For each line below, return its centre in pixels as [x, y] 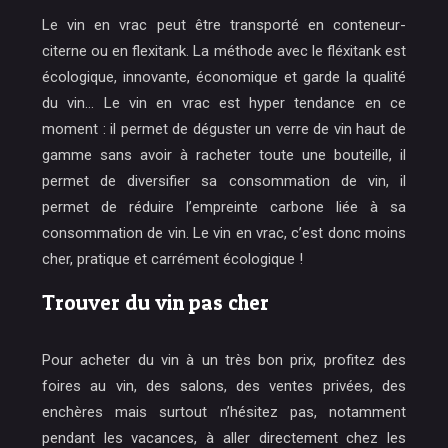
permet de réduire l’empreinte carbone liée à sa [224, 207]
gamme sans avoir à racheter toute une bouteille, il [224, 155]
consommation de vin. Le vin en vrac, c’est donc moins [224, 233]
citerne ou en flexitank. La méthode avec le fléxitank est [224, 51]
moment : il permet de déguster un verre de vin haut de [224, 129]
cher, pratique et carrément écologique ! [172, 259]
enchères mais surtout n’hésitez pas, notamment [224, 412]
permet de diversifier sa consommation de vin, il [224, 181]
